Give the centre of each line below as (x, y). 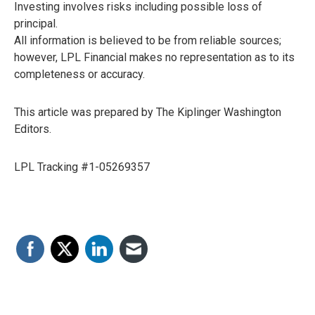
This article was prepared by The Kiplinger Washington (148, 112)
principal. (36, 24)
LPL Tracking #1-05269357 (82, 167)
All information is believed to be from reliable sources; (148, 41)
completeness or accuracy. (79, 75)
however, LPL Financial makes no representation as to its (154, 58)
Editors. (33, 129)
